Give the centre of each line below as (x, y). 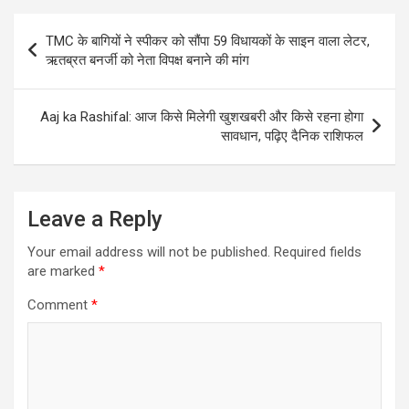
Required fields (318, 252)
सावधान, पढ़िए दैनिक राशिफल (292, 136)
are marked (63, 272)
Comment (59, 305)
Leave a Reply (95, 220)
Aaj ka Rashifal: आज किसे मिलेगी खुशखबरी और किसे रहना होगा (202, 117)
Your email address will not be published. (149, 252)
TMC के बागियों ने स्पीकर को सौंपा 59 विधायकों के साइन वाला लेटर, (208, 42)
